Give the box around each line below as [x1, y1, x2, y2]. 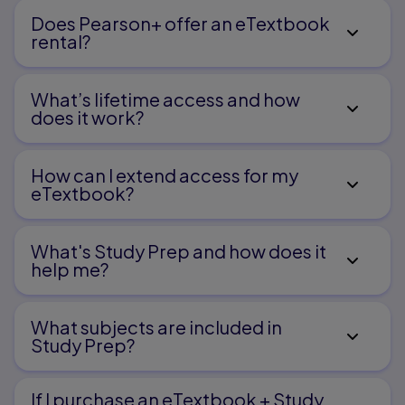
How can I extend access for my [31, 164, 298, 187]
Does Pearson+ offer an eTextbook [31, 12, 330, 35]
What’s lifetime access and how [31, 88, 300, 111]
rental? [31, 30, 90, 53]
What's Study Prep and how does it [31, 240, 326, 263]
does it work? [31, 106, 144, 129]
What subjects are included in [31, 316, 282, 339]
